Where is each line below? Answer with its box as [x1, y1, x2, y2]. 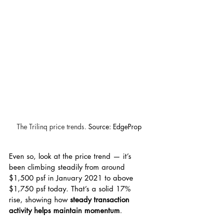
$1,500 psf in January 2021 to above [9, 173, 136, 183]
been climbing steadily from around [9, 162, 127, 172]
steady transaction [70, 194, 132, 204]
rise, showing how [9, 194, 70, 204]
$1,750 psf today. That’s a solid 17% [9, 184, 133, 193]
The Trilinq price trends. [16, 121, 88, 131]
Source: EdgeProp [88, 121, 142, 131]
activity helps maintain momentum [9, 205, 120, 215]
